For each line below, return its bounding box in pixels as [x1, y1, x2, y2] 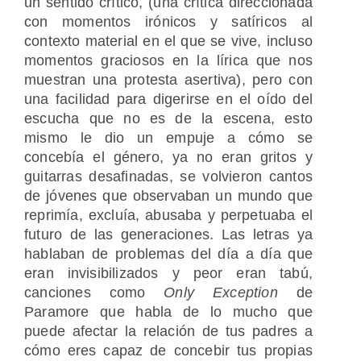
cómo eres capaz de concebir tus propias [24, 342, 313, 359]
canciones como [24, 284, 164, 301]
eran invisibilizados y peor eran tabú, [24, 265, 313, 282]
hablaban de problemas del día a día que [24, 246, 313, 263]
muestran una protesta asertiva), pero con [24, 72, 313, 89]
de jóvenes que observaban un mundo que [24, 188, 313, 205]
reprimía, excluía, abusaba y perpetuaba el [24, 207, 313, 224]
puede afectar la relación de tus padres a [24, 323, 313, 340]
